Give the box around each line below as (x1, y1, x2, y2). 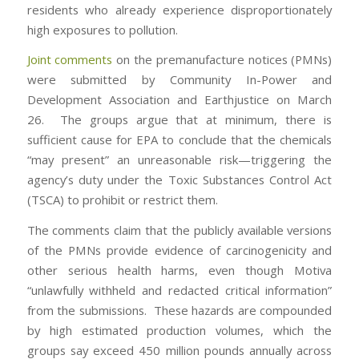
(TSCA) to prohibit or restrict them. (26, 192, 218, 208)
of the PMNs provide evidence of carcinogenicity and (26, 242, 333, 259)
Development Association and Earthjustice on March (26, 91, 333, 108)
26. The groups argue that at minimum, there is (26, 111, 333, 128)
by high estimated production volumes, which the (26, 322, 333, 339)
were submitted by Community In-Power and (26, 71, 333, 88)
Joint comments (26, 51, 113, 68)
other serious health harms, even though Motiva (26, 262, 333, 279)
